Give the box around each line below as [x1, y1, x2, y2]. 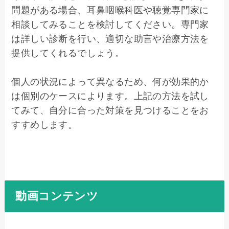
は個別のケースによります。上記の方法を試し [11, 90, 209, 101]
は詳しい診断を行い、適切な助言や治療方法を [11, 33, 209, 44]
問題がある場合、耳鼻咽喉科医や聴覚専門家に [11, 5, 209, 15]
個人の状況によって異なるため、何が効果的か [11, 76, 209, 87]
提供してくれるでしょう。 [11, 48, 125, 58]
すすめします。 [11, 119, 78, 130]
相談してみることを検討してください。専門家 [11, 19, 209, 30]
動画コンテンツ [15, 190, 99, 202]
